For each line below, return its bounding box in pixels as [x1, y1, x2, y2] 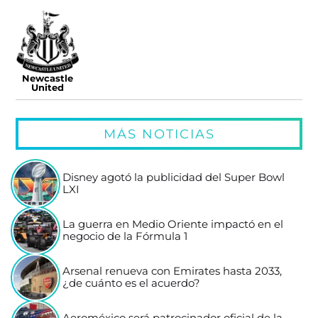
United [31, 82, 65, 93]
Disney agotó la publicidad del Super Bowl [62, 170, 285, 184]
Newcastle [22, 72, 74, 84]
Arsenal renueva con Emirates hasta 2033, [62, 264, 283, 278]
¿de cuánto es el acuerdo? [62, 276, 201, 290]
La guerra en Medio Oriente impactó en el [62, 217, 284, 231]
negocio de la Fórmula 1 [62, 229, 188, 243]
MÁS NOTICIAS [103, 126, 215, 141]
